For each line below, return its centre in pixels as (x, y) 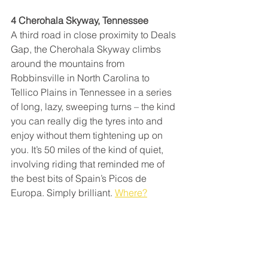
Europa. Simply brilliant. (63, 192)
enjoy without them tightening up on (88, 135)
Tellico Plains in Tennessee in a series (92, 92)
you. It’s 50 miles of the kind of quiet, (88, 149)
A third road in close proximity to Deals (95, 34)
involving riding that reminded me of (89, 164)
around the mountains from (69, 63)
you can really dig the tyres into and (88, 121)
